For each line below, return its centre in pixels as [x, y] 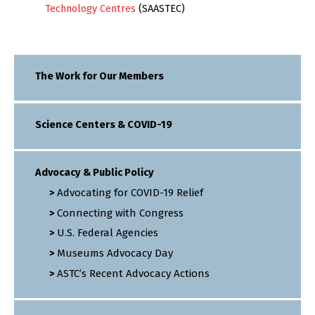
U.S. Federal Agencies [108, 233]
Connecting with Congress [120, 213]
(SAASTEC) [160, 9]
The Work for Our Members [99, 76]
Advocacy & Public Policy [95, 173]
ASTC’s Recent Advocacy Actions [133, 273]
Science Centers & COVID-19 [104, 124]
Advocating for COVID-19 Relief [130, 193]
